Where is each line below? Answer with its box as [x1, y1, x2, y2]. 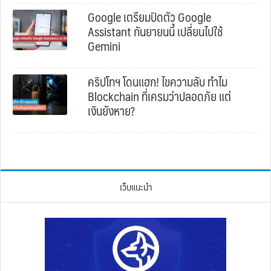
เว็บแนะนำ [119, 178, 152, 195]
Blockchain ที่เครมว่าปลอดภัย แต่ [88, 85, 231, 106]
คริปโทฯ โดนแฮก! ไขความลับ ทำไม [88, 71, 227, 92]
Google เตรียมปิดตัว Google [88, 6, 211, 27]
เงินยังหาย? [88, 100, 135, 121]
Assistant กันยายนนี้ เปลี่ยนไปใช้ [88, 21, 223, 42]
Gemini [88, 35, 120, 56]
